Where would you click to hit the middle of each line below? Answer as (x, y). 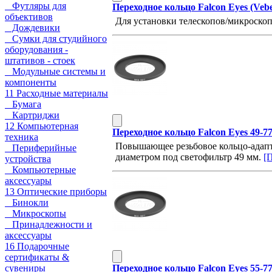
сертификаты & (37, 257)
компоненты (31, 82)
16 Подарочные (37, 246)
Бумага (23, 104)
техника (22, 137)
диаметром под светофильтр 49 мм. (189, 157)
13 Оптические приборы (56, 192)
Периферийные (41, 148)
